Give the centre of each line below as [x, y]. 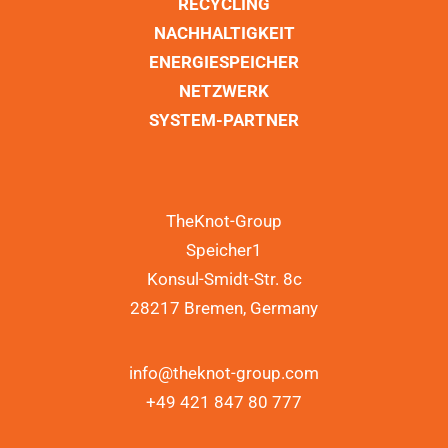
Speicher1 [224, 250]
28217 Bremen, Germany [224, 308]
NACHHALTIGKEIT [224, 33]
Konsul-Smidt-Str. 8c [224, 279]
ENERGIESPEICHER [224, 62]
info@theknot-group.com [224, 373]
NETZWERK [224, 91]
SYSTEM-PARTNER [224, 120]
